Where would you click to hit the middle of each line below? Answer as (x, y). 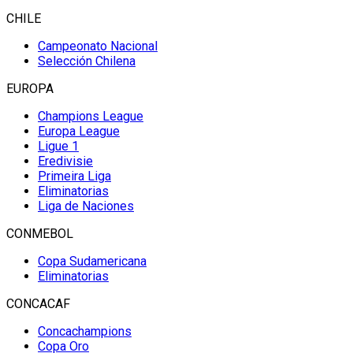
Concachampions (85, 331)
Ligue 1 (58, 146)
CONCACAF (38, 304)
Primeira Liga (74, 176)
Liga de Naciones (86, 206)
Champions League (91, 116)
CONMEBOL (40, 234)
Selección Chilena (87, 61)
